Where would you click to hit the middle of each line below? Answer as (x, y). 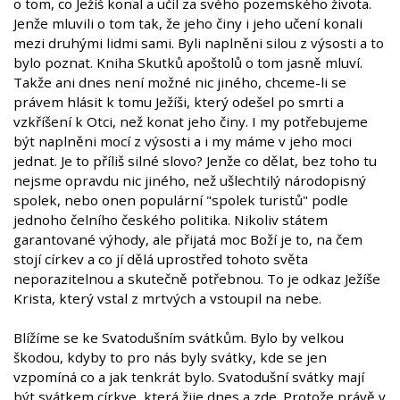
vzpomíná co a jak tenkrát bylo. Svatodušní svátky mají (189, 377)
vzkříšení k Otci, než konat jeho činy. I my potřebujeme (191, 122)
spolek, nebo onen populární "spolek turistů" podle (181, 200)
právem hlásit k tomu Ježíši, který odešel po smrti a (179, 102)
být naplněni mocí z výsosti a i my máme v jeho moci (183, 142)
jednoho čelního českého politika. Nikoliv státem (171, 220)
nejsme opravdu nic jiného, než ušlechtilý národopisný (190, 181)
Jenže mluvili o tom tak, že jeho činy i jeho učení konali (188, 24)
